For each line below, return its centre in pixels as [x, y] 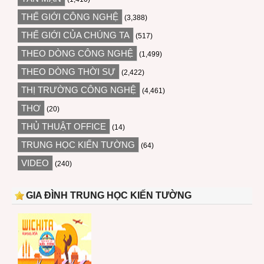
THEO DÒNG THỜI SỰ [68, 72]
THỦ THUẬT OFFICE [64, 127]
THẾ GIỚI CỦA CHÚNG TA [75, 35]
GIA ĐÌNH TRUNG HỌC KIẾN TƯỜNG [109, 196]
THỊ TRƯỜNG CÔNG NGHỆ [79, 90]
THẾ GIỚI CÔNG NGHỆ [70, 17]
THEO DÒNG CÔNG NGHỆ [77, 54]
